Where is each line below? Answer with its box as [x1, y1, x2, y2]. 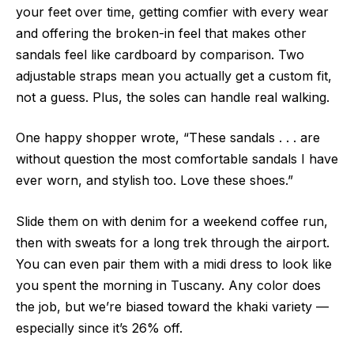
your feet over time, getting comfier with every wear [16, 3, 329, 20]
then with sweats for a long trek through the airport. [16, 234, 330, 250]
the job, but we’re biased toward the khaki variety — [16, 298, 329, 314]
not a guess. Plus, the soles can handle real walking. [16, 88, 330, 105]
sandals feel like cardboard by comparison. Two [16, 46, 304, 62]
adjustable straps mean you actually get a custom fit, [16, 67, 332, 84]
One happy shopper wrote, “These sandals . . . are [16, 130, 320, 146]
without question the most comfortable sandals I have [16, 151, 338, 168]
